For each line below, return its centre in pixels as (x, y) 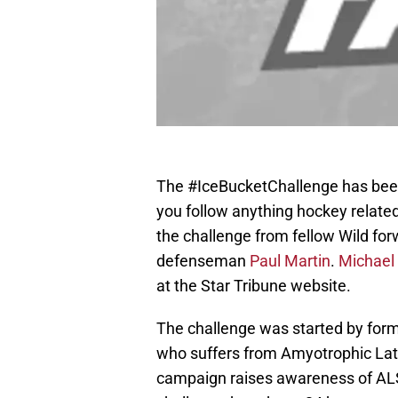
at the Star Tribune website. (254, 286)
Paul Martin (290, 261)
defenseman (203, 261)
